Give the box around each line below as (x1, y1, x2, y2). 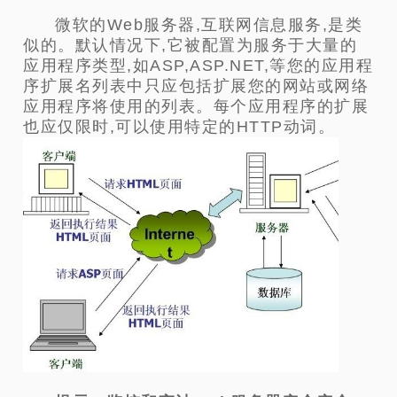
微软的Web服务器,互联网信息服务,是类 (55, 16, 363, 35)
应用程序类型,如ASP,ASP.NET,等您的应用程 (23, 57, 374, 75)
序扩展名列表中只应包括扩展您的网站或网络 (23, 77, 370, 96)
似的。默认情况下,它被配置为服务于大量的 (23, 36, 358, 55)
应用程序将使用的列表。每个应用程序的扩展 (23, 97, 370, 116)
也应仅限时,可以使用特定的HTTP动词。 (23, 118, 336, 136)
